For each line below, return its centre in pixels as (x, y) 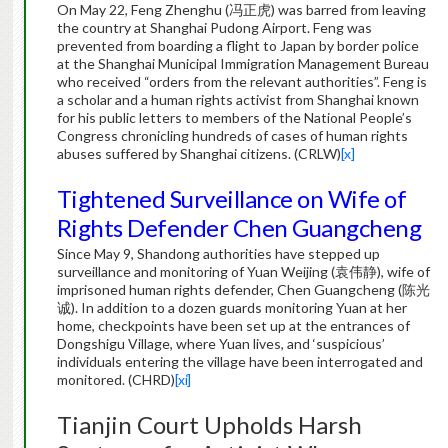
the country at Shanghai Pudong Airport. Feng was (214, 28)
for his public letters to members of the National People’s (234, 118)
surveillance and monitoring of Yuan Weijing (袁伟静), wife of (243, 272)
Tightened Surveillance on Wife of (231, 199)
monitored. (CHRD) (115, 380)
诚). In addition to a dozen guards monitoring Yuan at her (231, 308)
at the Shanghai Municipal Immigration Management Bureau (242, 64)
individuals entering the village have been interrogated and (239, 362)
